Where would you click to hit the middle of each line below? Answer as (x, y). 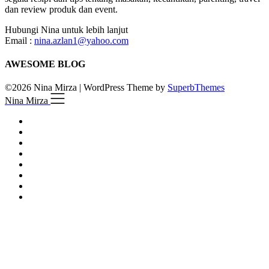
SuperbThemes (196, 88)
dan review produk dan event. (61, 9)
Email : (20, 40)
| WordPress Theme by (123, 88)
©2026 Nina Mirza (42, 88)
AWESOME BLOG (45, 64)
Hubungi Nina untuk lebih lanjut (66, 29)
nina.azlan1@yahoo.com (81, 40)
